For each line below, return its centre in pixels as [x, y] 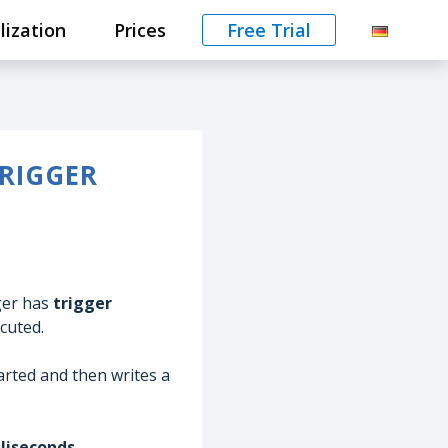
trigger [82, 303]
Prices [140, 30]
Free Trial [269, 30]
